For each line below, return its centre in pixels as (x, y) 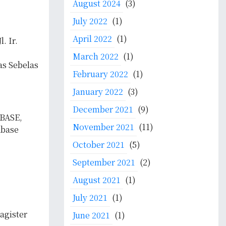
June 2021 (91, 215)
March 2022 (96, 56)
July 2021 (90, 197)
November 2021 (103, 127)
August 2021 (97, 180)
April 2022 (92, 39)
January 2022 (98, 92)
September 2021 (104, 162)
